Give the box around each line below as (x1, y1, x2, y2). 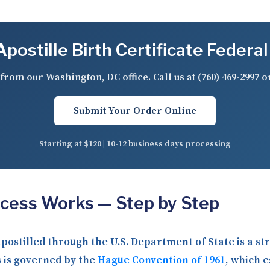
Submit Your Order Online (74, 105, 196, 117)
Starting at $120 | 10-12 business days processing (39, 139, 231, 149)
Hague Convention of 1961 (98, 254, 225, 267)
